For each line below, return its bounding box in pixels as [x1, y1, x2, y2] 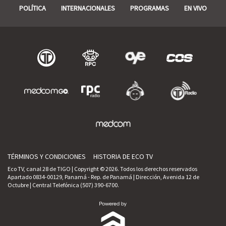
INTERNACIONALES [61, 3, 115, 13]
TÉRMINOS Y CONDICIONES [8, 151, 86, 161]
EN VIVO [184, 3, 207, 13]
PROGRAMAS [130, 3, 169, 13]
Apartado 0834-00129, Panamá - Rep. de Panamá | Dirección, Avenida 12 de [8, 173, 199, 181]
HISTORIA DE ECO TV [93, 151, 153, 161]
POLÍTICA [19, 3, 46, 13]
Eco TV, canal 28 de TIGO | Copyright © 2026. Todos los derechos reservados [8, 164, 197, 173]
